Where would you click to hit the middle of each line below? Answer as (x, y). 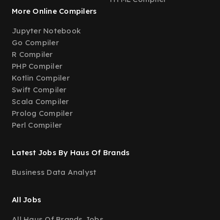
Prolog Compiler (42, 113)
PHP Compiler (37, 66)
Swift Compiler (39, 90)
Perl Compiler (37, 125)
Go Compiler (35, 42)
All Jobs (27, 200)
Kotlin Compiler (41, 78)
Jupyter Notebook (46, 31)
